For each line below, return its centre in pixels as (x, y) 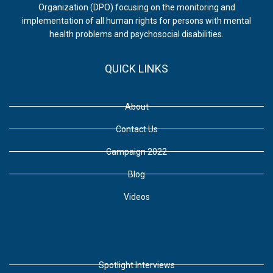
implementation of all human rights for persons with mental (136, 20)
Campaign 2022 (136, 151)
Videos (136, 197)
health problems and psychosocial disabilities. (136, 34)
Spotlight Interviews (136, 265)
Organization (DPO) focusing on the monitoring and (136, 7)
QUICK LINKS (136, 68)
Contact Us (136, 129)
